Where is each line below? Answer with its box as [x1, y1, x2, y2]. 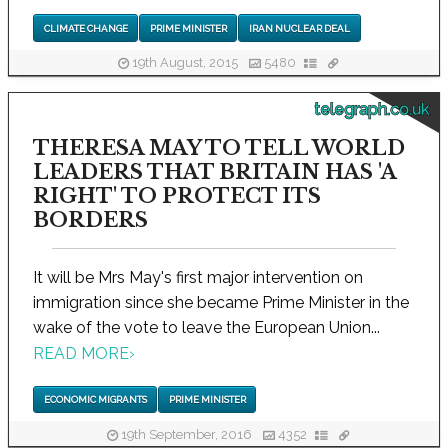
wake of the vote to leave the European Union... [33, 317, 380, 337]
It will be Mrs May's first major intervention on [33, 267, 363, 287]
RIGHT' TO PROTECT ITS [33, 183, 321, 208]
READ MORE [33, 344, 129, 363]
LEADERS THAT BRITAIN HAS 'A [33, 159, 396, 184]
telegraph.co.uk [314, 99, 429, 119]
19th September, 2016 [118, 427, 255, 443]
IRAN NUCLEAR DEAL [248, 22, 350, 34]
